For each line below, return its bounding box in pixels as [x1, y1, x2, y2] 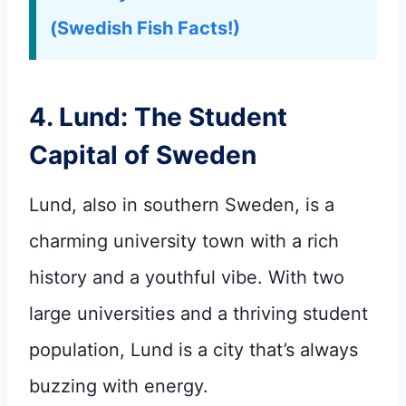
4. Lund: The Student [29, 101, 287, 132]
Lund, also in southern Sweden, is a [29, 193, 334, 216]
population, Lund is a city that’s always [29, 338, 358, 361]
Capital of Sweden [29, 139, 256, 170]
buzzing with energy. [29, 374, 208, 397]
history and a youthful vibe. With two [29, 266, 344, 288]
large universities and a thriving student [29, 302, 368, 324]
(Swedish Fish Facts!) [50, 16, 240, 39]
